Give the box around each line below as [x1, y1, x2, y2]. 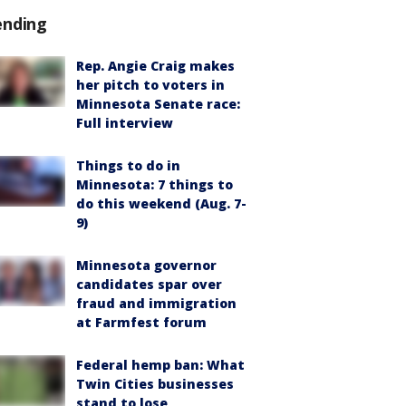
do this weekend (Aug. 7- [76, 195, 246, 212]
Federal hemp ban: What [76, 356, 245, 373]
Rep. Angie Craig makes [76, 57, 235, 74]
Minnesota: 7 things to [76, 176, 233, 193]
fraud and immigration [76, 295, 237, 312]
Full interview [76, 114, 173, 131]
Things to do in [76, 157, 180, 174]
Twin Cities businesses [76, 375, 234, 392]
